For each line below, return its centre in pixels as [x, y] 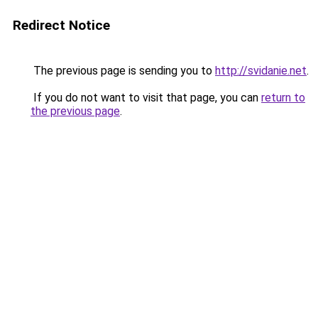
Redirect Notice [61, 25]
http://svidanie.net [261, 71]
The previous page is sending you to [123, 71]
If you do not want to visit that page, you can [146, 98]
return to [283, 98]
